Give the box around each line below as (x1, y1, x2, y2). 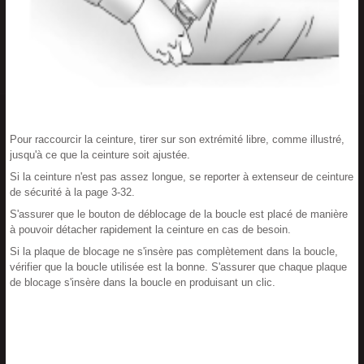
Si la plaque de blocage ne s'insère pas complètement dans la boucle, (10, 245, 338, 258)
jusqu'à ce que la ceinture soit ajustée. (10, 149, 190, 161)
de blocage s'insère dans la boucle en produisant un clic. (10, 276, 275, 288)
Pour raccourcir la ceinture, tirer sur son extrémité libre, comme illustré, (10, 133, 344, 145)
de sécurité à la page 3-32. (10, 186, 135, 198)
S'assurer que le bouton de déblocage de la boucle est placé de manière (10, 208, 348, 220)
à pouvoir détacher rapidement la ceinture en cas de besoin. (10, 223, 291, 236)
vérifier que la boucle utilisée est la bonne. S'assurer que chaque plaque (10, 261, 347, 273)
